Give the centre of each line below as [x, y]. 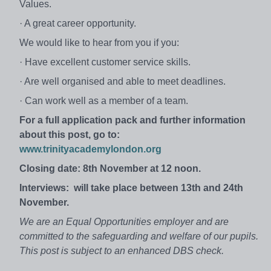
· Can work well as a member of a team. [104, 100]
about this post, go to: [70, 134]
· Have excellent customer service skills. [105, 62]
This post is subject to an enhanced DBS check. [122, 250]
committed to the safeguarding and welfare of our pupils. [139, 236]
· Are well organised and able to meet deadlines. [124, 81]
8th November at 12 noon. [142, 168]
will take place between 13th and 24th [158, 188]
